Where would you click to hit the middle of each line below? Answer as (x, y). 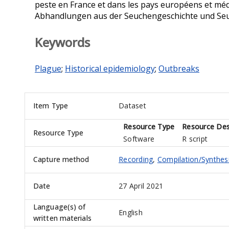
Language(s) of (60, 207)
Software (139, 139)
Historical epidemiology (110, 69)
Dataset (132, 106)
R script (195, 139)
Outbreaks (179, 69)
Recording (136, 159)
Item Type (51, 106)
